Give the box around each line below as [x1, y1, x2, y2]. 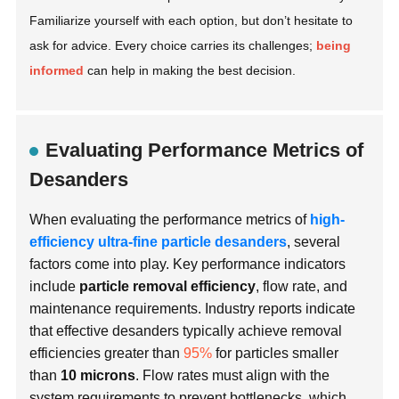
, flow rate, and [256, 279, 348, 295]
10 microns [61, 368, 136, 384]
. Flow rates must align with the [135, 368, 330, 384]
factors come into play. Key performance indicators [29, 256, 346, 273]
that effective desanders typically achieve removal [29, 323, 343, 339]
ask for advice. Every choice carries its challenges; [29, 38, 317, 53]
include [29, 279, 80, 295]
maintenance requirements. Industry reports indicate [29, 301, 356, 317]
